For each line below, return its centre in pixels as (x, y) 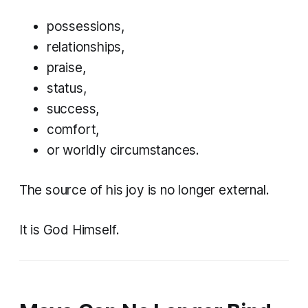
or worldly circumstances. (123, 151)
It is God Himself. (69, 230)
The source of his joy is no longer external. (144, 190)
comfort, (73, 130)
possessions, (85, 27)
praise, (66, 68)
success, (73, 109)
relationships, (86, 47)
